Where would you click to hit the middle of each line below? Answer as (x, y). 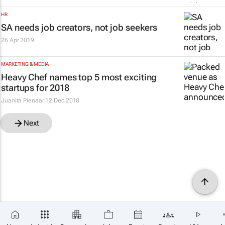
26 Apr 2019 (18, 40)
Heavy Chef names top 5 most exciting (79, 77)
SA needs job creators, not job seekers (79, 27)
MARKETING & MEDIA (25, 64)
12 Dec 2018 (63, 100)
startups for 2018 (35, 88)
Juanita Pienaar (23, 100)
